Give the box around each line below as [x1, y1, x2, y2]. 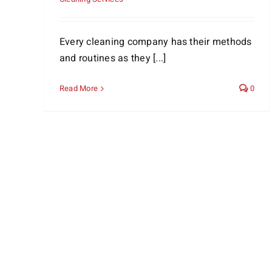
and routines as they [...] [59, 51, 166, 66]
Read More [59, 83, 98, 94]
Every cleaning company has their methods [59, 35, 252, 49]
